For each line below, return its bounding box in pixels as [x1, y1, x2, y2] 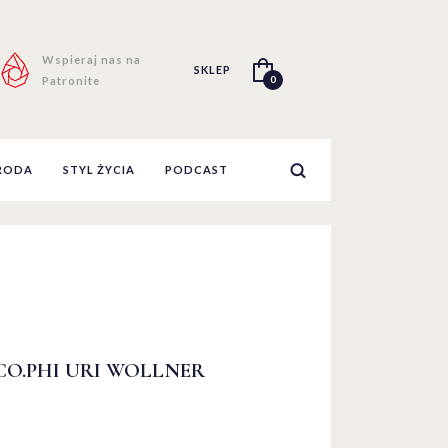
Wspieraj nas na [41, 52, 141, 66]
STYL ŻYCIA [63, 163, 135, 176]
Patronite [41, 73, 100, 87]
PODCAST [165, 163, 228, 176]
